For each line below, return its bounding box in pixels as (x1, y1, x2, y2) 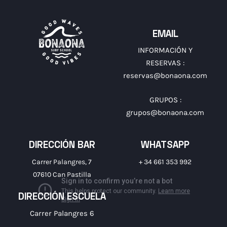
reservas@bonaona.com (123, 71, 207, 81)
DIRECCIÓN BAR (28, 141, 95, 150)
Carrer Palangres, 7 (32, 158, 92, 166)
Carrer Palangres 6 (29, 208, 94, 218)
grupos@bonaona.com (126, 107, 204, 117)
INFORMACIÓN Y (138, 46, 193, 55)
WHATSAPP (141, 141, 190, 150)
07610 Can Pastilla (32, 170, 91, 178)
